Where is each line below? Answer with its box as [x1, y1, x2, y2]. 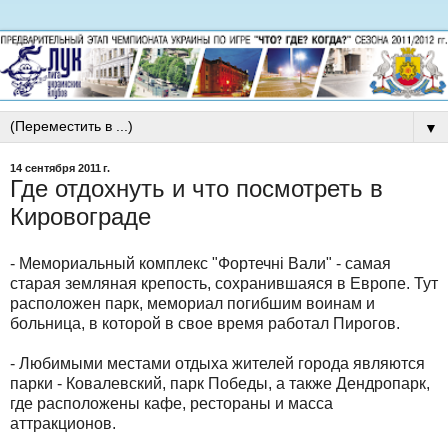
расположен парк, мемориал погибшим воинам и [10, 295, 375, 313]
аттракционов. [10, 415, 116, 433]
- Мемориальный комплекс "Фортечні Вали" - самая [10, 255, 391, 273]
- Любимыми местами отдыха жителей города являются [10, 355, 425, 373]
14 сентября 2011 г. [10, 162, 110, 175]
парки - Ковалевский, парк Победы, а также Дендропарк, [10, 375, 430, 393]
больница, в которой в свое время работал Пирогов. [10, 315, 400, 333]
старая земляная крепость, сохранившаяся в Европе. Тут [10, 275, 438, 293]
